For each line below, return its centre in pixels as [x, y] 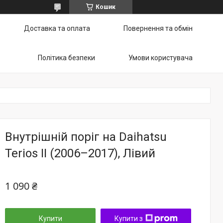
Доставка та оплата [57, 28]
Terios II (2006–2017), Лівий [80, 153]
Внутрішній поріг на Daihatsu [86, 137]
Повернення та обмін [158, 28]
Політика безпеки [66, 58]
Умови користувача [161, 58]
